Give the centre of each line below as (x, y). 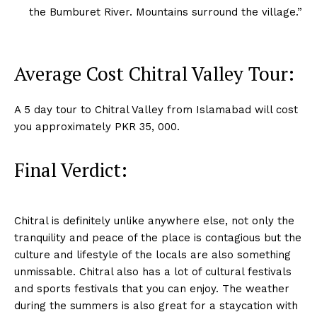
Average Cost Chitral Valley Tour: (154, 74)
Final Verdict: (71, 170)
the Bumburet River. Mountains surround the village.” (166, 12)
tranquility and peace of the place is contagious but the (158, 238)
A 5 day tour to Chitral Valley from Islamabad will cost (156, 110)
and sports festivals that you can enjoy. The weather (152, 289)
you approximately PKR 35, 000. (97, 127)
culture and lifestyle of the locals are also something (152, 255)
